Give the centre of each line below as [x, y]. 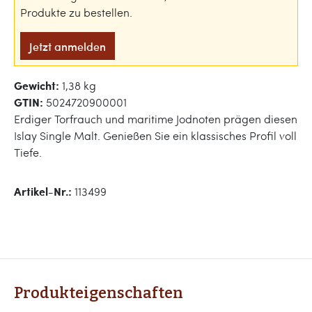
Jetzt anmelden [68, 46]
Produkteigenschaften [99, 293]
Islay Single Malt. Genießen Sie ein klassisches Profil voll [155, 135]
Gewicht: [38, 85]
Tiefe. [28, 152]
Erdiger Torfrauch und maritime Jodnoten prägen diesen [156, 119]
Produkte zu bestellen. [76, 12]
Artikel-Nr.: [44, 191]
